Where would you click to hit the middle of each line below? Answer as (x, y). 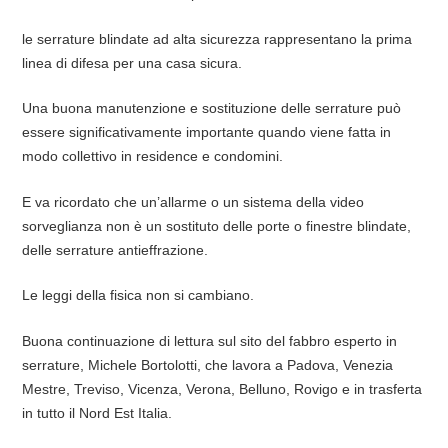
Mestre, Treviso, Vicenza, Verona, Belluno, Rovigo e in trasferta (221, 388)
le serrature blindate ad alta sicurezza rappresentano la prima (216, 38)
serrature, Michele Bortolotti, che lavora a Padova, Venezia (207, 364)
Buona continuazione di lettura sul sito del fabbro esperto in (209, 340)
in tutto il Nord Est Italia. (96, 412)
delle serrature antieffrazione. (114, 249)
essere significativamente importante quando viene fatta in (206, 132)
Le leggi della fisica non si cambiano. (137, 295)
